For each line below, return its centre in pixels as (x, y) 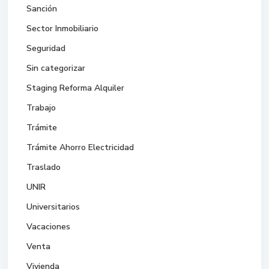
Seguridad (46, 49)
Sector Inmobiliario (63, 29)
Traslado (44, 168)
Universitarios (53, 207)
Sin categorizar (56, 68)
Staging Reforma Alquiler (76, 88)
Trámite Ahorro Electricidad (80, 148)
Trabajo (41, 108)
